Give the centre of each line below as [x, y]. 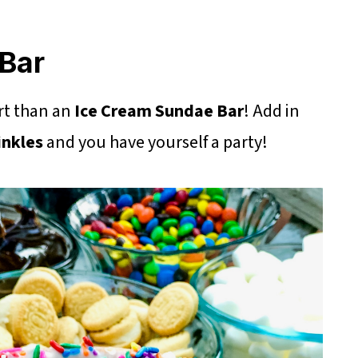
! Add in [272, 111]
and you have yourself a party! [155, 143]
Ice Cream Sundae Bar [159, 111]
